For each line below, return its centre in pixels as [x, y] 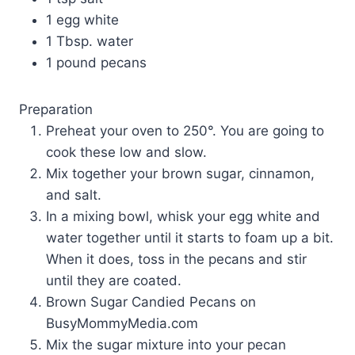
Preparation [56, 110]
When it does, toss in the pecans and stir [176, 260]
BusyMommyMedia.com [122, 324]
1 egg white [82, 20]
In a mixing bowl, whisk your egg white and [183, 217]
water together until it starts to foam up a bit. [190, 238]
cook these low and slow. [126, 153]
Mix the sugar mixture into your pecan [166, 345]
